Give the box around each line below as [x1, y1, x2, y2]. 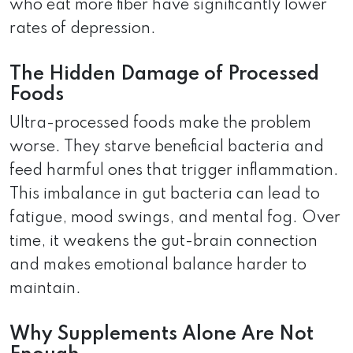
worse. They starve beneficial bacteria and [9, 139, 324, 155]
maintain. [9, 281, 81, 297]
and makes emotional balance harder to [9, 257, 307, 273]
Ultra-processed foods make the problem [9, 115, 311, 132]
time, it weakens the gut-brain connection [9, 233, 318, 250]
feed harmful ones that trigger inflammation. [9, 162, 339, 179]
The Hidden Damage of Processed [9, 64, 319, 84]
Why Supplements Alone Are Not [9, 324, 314, 344]
